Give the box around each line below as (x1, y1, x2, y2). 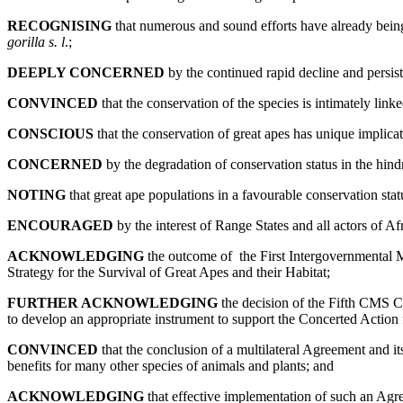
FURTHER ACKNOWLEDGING (7, 294, 221, 310)
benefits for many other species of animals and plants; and (7, 357, 334, 373)
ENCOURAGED (7, 217, 117, 233)
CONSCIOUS (7, 125, 97, 141)
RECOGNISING (7, 17, 115, 33)
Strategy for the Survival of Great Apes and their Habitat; (7, 264, 330, 280)
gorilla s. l (7, 33, 65, 49)
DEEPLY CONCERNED (7, 64, 168, 80)
